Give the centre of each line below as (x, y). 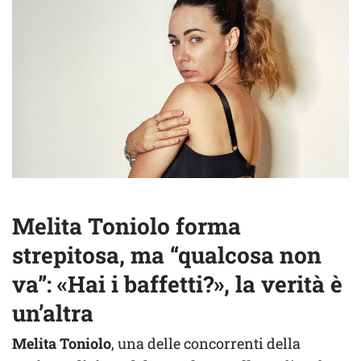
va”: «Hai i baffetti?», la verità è (177, 284)
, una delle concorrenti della (206, 344)
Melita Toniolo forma (127, 226)
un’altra (53, 313)
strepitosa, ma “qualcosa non (167, 255)
